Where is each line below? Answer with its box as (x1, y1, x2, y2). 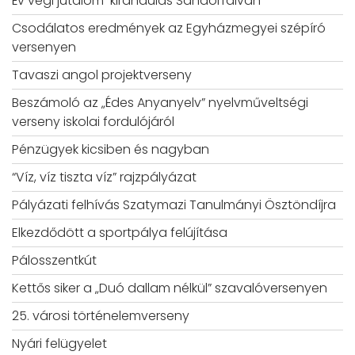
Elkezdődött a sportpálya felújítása (12, 223, 227, 242)
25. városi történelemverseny (12, 306, 189, 325)
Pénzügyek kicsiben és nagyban (12, 139, 209, 158)
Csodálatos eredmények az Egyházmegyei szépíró (12, 18, 326, 37)
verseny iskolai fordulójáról (12, 112, 174, 131)
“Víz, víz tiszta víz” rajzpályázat (12, 167, 197, 186)
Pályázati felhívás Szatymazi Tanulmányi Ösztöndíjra (12, 195, 336, 214)
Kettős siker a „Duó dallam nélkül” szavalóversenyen (12, 278, 327, 297)
